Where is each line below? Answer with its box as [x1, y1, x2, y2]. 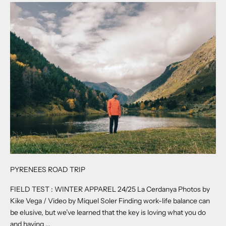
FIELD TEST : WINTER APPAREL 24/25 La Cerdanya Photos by [10, 185, 210, 194]
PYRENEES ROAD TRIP [10, 165, 85, 175]
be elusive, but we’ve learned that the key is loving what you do [10, 208, 206, 217]
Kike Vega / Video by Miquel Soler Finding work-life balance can [10, 196, 210, 206]
